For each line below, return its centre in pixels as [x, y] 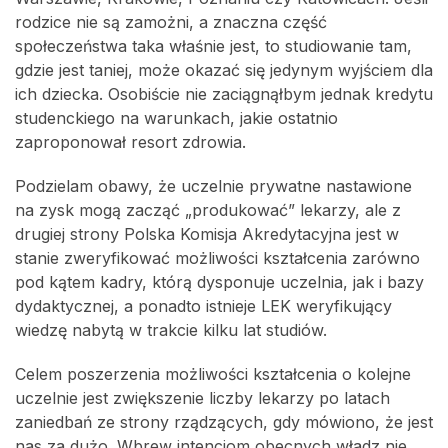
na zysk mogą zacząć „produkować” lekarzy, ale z [208, 210]
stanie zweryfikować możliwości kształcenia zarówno [217, 258]
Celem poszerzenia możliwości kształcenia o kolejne [213, 374]
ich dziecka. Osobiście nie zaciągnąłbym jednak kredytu [224, 94]
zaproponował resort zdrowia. [130, 142]
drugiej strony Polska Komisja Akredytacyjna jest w [207, 234]
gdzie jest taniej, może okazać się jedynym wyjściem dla [224, 70]
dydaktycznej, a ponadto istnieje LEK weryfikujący [203, 306]
